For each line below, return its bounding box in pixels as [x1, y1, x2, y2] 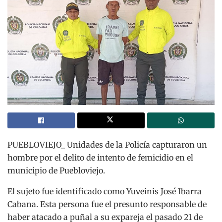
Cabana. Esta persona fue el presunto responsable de [7, 199, 207, 209]
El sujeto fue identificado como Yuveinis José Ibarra [7, 186, 202, 196]
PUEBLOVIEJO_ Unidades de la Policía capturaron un [7, 139, 207, 150]
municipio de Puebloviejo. [7, 165, 105, 175]
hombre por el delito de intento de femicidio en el [7, 152, 193, 163]
